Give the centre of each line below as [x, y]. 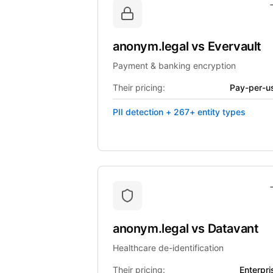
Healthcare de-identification [168, 248]
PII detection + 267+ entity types [179, 112]
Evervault [235, 46]
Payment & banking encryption [174, 66]
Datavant [233, 229]
